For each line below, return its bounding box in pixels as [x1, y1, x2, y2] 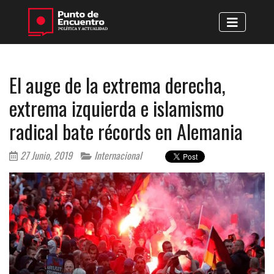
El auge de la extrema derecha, [9, 70, 226, 99]
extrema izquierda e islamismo [9, 93, 224, 122]
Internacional [92, 147, 142, 163]
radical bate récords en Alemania [9, 116, 243, 146]
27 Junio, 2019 [18, 147, 72, 163]
